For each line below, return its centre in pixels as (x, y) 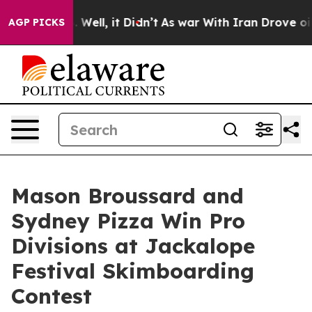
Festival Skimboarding (133, 271)
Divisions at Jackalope (133, 246)
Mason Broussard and (127, 196)
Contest (52, 296)
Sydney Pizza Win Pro (128, 221)
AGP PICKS (37, 22)
